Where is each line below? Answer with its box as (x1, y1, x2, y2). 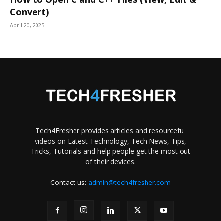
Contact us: (50, 177, 88, 187)
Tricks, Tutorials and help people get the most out (30, 146, 190, 156)
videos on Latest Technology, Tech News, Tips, (34, 136, 186, 146)
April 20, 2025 (10, 21, 44, 29)
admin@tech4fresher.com (88, 177, 171, 187)
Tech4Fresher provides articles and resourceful (36, 125, 185, 135)
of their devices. (85, 156, 136, 166)
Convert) (10, 5, 49, 18)
